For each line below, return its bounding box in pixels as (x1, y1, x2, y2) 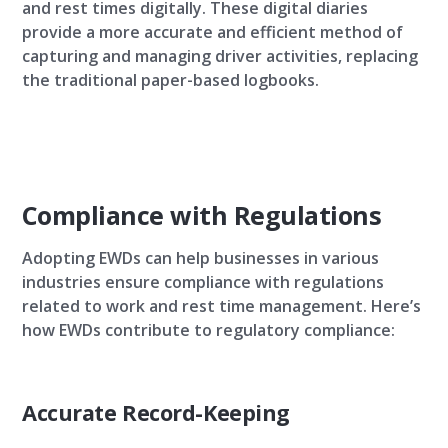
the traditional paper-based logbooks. (22, 69, 319, 91)
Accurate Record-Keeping (22, 398, 290, 427)
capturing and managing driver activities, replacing (22, 45, 418, 67)
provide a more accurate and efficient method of (22, 21, 403, 43)
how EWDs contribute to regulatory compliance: (22, 319, 395, 341)
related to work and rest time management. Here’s (22, 295, 421, 317)
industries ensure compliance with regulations (22, 271, 384, 293)
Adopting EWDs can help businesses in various (22, 247, 379, 269)
